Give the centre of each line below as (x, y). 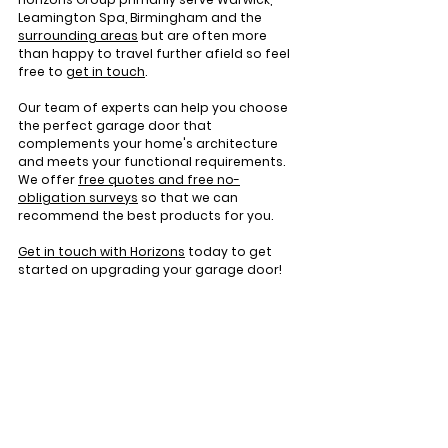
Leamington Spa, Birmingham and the (141, 18)
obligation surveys (78, 198)
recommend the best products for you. (145, 216)
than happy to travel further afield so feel (155, 54)
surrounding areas (78, 36)
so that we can (189, 198)
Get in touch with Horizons (101, 252)
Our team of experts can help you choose (154, 108)
